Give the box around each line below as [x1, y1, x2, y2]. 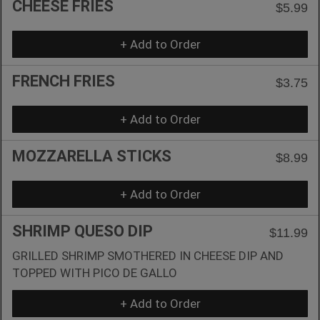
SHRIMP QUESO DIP [12, 221, 153, 240]
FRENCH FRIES [12, 71, 115, 90]
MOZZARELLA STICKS [12, 146, 171, 165]
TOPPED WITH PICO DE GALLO [12, 265, 177, 280]
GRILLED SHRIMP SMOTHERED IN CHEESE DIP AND [12, 248, 284, 263]
